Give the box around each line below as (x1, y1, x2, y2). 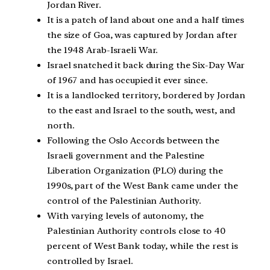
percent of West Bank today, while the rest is (47, 240, 238, 252)
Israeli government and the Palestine (47, 150, 205, 162)
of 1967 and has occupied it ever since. (47, 75, 209, 86)
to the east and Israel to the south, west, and (47, 105, 236, 116)
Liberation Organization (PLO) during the (47, 165, 223, 177)
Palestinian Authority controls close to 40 (47, 225, 225, 237)
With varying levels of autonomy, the (47, 210, 204, 222)
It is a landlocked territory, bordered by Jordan (47, 90, 246, 101)
